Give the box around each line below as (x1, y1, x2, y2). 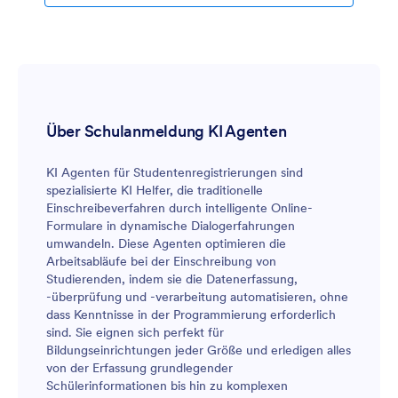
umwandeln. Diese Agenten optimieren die (46, 235, 286, 252)
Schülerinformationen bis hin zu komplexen (46, 378, 288, 394)
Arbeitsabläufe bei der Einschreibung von (46, 253, 276, 270)
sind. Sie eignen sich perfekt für (46, 324, 224, 341)
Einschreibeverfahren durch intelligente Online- (46, 200, 313, 217)
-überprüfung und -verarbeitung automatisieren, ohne (46, 289, 348, 306)
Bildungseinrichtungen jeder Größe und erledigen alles (46, 342, 351, 359)
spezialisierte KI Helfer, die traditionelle (46, 182, 263, 199)
